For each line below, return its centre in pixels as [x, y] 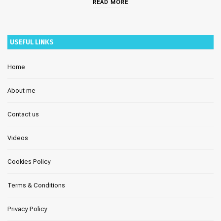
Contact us [23, 114]
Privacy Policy [27, 209]
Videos [18, 138]
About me [21, 91]
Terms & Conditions [36, 185]
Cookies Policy [29, 162]
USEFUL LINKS [32, 42]
